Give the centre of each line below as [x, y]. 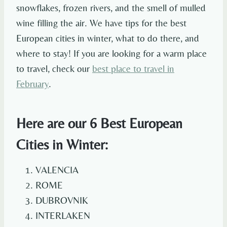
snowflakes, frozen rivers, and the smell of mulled [111, 8]
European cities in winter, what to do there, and [108, 38]
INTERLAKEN [63, 216]
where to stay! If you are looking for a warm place [111, 53]
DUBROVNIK [62, 200]
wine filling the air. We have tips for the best [101, 23]
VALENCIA [57, 170]
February [32, 84]
